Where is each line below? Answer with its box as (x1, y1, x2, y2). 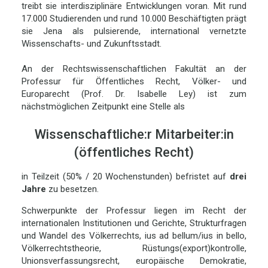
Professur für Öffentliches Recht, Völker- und (21, 76, 247, 87)
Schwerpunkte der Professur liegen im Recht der (21, 205, 247, 217)
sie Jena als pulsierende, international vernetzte (21, 26, 247, 37)
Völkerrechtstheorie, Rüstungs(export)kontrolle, (21, 243, 247, 254)
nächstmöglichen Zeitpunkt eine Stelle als (21, 101, 185, 112)
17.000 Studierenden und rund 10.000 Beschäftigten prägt (21, 13, 247, 25)
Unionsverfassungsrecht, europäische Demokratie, (21, 255, 247, 267)
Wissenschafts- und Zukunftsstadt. (21, 38, 162, 50)
